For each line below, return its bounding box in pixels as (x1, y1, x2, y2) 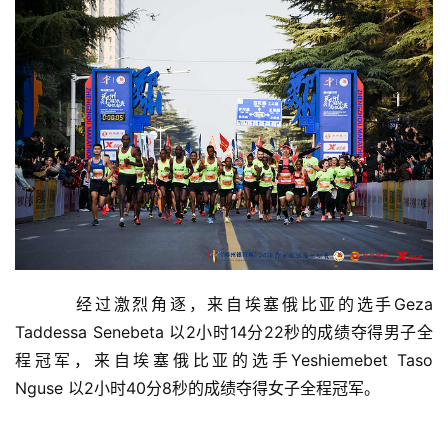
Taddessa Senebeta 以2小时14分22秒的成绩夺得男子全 (15, 321, 433, 342)
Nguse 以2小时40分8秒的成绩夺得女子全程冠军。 (15, 377, 380, 398)
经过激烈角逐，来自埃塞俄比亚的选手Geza (15, 293, 433, 314)
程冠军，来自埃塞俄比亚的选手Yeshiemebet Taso (15, 349, 433, 370)
